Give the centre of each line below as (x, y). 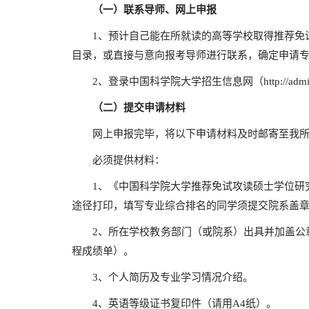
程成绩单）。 (103, 251)
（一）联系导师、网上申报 (160, 10)
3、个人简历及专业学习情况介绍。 (162, 277)
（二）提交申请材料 (144, 108)
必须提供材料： (118, 160)
